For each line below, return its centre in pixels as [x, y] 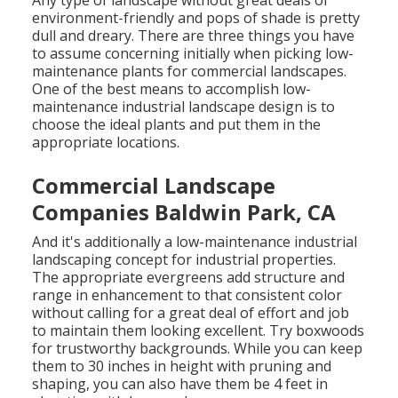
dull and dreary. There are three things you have [194, 35]
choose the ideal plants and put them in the [177, 124]
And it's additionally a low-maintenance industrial [195, 241]
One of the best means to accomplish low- [172, 88]
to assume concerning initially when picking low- [193, 53]
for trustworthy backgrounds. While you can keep [198, 348]
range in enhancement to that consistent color [187, 295]
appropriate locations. [106, 142]
